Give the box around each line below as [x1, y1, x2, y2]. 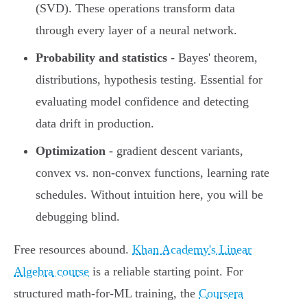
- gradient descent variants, [106, 144, 243, 158]
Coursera [199, 286, 243, 301]
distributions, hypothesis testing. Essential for [36, 73, 262, 87]
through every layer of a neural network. [36, 23, 237, 38]
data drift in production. [36, 116, 154, 131]
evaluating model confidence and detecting [36, 95, 249, 109]
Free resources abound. [14, 243, 132, 257]
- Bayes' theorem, [167, 51, 258, 65]
